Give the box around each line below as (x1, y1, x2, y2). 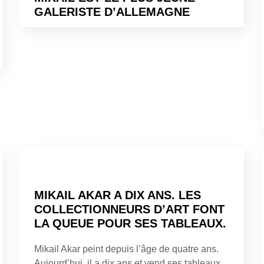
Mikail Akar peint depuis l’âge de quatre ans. (34, 243, 219, 254)
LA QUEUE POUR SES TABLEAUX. (34, 216, 226, 230)
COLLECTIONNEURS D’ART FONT (34, 202, 225, 216)
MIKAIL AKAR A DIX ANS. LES (34, 188, 201, 202)
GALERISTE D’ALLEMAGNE (34, 5, 190, 18)
